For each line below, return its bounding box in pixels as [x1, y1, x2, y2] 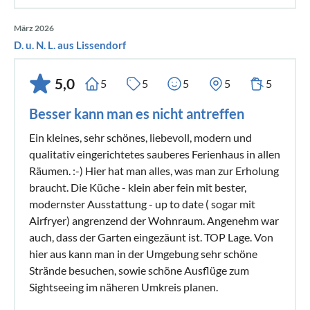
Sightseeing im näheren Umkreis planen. [29, 280, 218, 293]
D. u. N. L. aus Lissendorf [14, 38, 126, 51]
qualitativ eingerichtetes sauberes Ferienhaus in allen [29, 147, 280, 161]
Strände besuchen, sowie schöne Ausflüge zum [29, 263, 249, 277]
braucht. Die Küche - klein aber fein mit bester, [29, 180, 246, 194]
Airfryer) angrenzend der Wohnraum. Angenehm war [29, 213, 279, 227]
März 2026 [14, 22, 54, 33]
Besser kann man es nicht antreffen [29, 104, 244, 122]
